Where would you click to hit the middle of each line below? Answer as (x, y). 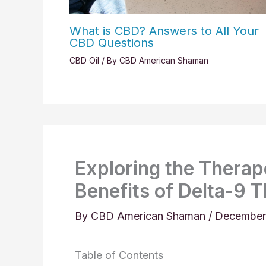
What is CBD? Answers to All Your (164, 31)
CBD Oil (84, 61)
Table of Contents (119, 255)
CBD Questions (112, 43)
